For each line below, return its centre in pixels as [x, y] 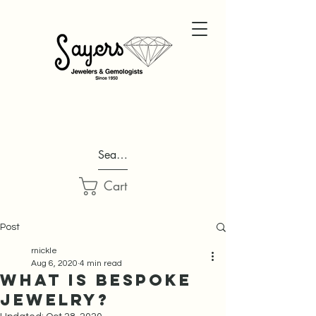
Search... [120, 155]
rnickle [44, 251]
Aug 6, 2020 [54, 263]
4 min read [101, 263]
